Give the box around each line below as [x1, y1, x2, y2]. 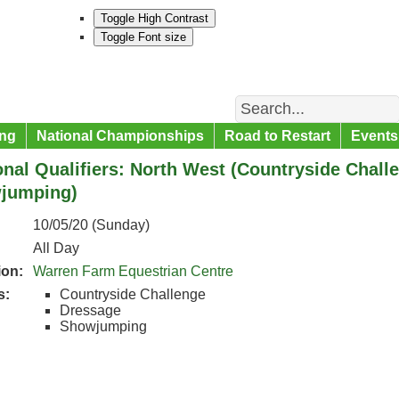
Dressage [60, 303, 121, 318]
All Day [33, 240, 79, 256]
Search [232, 90, 278, 105]
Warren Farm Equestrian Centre [33, 264, 233, 279]
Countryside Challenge [60, 287, 206, 302]
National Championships [37, 128, 204, 143]
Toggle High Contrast [101, 12, 208, 25]
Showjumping [60, 319, 147, 334]
